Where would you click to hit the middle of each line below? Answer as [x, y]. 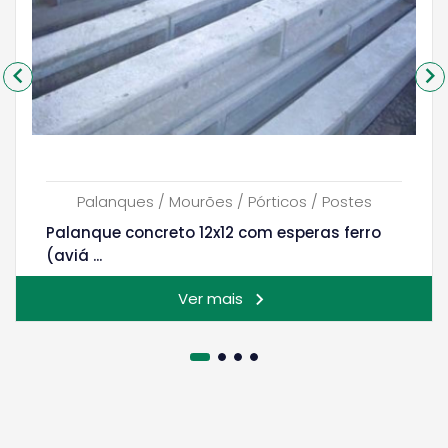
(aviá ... [74, 256]
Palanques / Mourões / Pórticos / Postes [224, 202]
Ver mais [210, 299]
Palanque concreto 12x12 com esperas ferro [213, 233]
